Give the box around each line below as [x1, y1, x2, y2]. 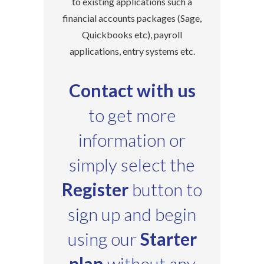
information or [78, 129, 186, 151]
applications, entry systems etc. [69, 45, 195, 57]
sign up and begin [68, 203, 196, 225]
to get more [88, 104, 176, 126]
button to [128, 179, 202, 200]
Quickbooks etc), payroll [82, 29, 182, 41]
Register [62, 179, 128, 200]
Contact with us [68, 80, 196, 101]
